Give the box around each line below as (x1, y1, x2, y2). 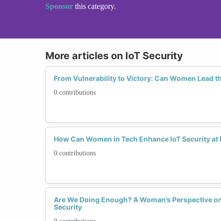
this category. (75, 1, 116, 10)
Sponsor (45, 1, 75, 10)
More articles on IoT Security (45, 49, 183, 62)
